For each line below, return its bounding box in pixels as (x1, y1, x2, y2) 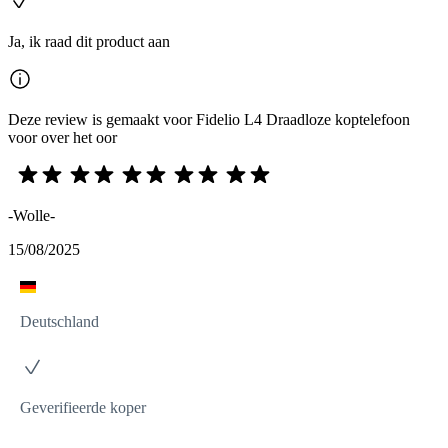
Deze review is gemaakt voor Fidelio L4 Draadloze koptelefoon (8, 110, 410, 128)
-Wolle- (8, 206, 55, 224)
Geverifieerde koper (20, 398, 146, 416)
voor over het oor (8, 128, 117, 146)
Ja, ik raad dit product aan (8, 32, 170, 50)
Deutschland (20, 312, 99, 330)
